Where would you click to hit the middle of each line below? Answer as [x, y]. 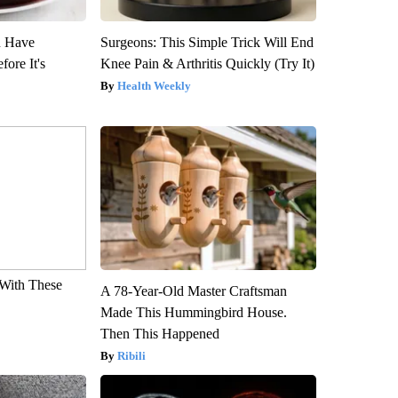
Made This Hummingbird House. [193, 313]
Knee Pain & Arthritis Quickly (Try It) [207, 64]
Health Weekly [154, 86]
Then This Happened [159, 334]
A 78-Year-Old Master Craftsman [193, 291]
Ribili [131, 356]
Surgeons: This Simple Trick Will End [207, 43]
